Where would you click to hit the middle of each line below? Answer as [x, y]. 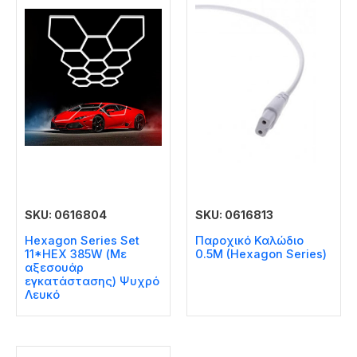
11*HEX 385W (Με [76, 255]
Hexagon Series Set [82, 241]
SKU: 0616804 [66, 214]
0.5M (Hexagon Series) [261, 255]
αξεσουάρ [54, 268]
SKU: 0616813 [234, 214]
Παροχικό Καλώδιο [249, 241]
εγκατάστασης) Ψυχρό [92, 282]
